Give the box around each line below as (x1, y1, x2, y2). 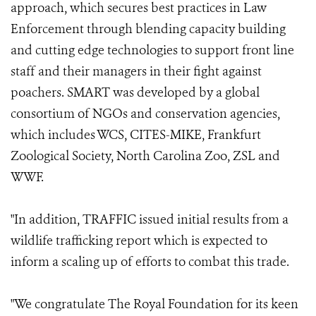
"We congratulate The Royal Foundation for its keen (11, 296, 298, 312)
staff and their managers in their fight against (11, 63, 262, 80)
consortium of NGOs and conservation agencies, (11, 105, 280, 122)
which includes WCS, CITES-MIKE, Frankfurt (11, 126, 261, 143)
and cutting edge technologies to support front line (11, 42, 294, 59)
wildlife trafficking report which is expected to (11, 232, 267, 249)
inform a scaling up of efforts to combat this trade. (11, 253, 289, 270)
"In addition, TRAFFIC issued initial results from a (11, 211, 288, 228)
